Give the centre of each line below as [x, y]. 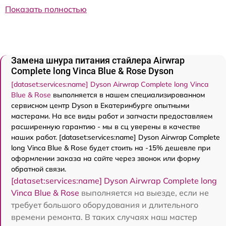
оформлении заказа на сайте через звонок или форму [106, 158]
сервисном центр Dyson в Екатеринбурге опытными [100, 105]
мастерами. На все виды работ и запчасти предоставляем [112, 116]
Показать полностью [46, 9]
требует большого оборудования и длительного [105, 205]
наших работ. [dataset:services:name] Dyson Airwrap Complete [116, 137]
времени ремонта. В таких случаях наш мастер [104, 217]
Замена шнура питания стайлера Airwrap [98, 60]
